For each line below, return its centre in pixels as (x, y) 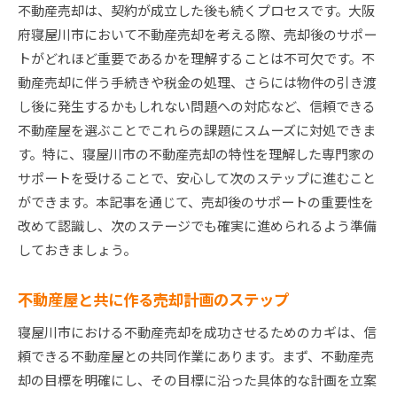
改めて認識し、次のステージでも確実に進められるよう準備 (197, 226)
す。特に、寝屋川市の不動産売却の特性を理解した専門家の (196, 154)
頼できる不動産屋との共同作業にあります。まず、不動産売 (196, 356)
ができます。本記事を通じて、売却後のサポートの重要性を (196, 202)
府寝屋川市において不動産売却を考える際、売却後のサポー (197, 35)
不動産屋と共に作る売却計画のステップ (153, 300)
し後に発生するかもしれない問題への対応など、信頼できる (197, 106)
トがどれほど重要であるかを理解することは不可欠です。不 (196, 58)
